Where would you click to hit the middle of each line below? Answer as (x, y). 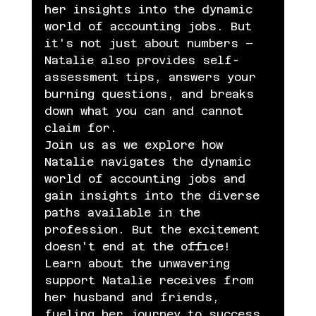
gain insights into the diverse (155, 196)
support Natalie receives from (152, 281)
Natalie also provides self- (142, 61)
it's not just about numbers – (152, 44)
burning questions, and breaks (152, 95)
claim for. (80, 128)
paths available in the (126, 213)
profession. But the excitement (155, 230)
